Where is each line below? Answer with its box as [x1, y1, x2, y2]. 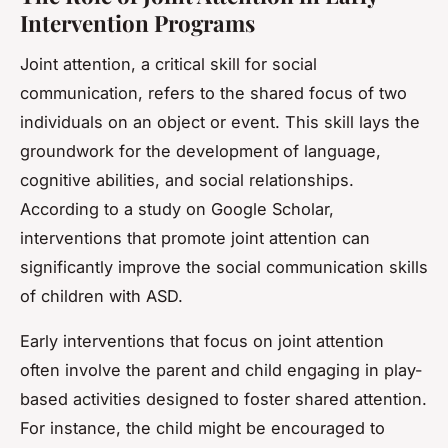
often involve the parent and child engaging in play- [20, 359, 423, 380]
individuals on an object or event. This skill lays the [20, 111, 420, 132]
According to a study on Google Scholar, [20, 198, 334, 219]
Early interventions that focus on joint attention [20, 330, 384, 351]
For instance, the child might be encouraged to [20, 417, 385, 438]
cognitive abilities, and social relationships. [20, 169, 354, 190]
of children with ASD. [20, 285, 183, 306]
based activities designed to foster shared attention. [20, 388, 427, 409]
